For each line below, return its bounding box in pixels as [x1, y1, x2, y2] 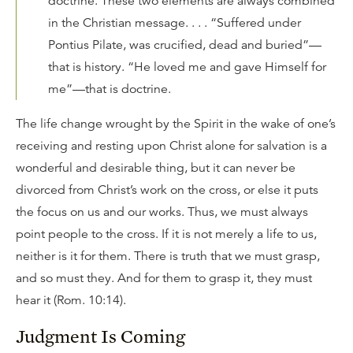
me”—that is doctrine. [48, 81, 171, 97]
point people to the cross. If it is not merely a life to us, [16, 226, 317, 242]
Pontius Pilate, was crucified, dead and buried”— [48, 37, 321, 53]
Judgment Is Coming [16, 325, 185, 347]
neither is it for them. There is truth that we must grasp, [16, 248, 320, 264]
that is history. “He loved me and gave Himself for [48, 59, 326, 75]
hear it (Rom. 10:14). [16, 292, 126, 308]
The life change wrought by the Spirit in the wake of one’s [16, 116, 336, 132]
